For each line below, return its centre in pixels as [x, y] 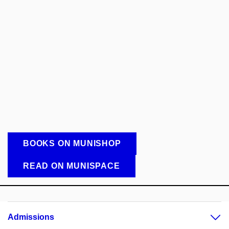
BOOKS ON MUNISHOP [72, 143]
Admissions [31, 217]
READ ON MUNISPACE [72, 166]
